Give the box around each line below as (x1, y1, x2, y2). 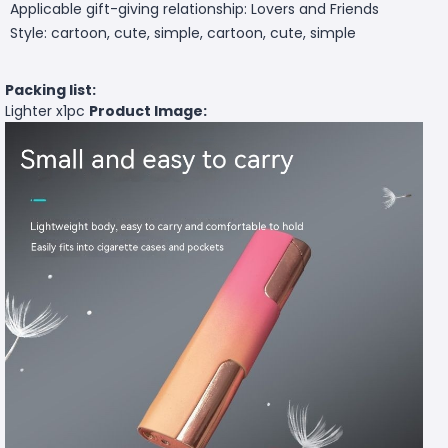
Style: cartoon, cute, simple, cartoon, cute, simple (10, 22, 356, 43)
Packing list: (5, 79, 96, 100)
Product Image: (89, 100, 207, 121)
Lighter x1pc (5, 100, 89, 121)
